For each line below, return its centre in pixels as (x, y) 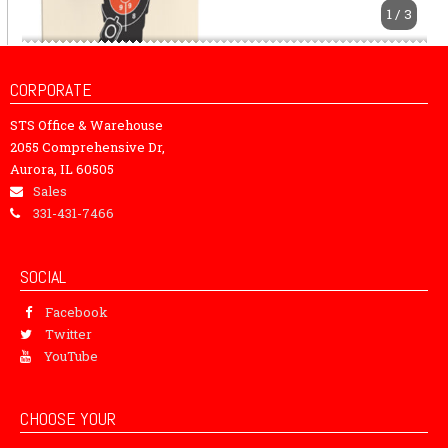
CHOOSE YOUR (68, 418)
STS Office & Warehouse (86, 125)
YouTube (71, 355)
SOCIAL (43, 276)
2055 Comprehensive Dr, (87, 147)
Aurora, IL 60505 (62, 169)
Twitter (68, 333)
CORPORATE (51, 90)
